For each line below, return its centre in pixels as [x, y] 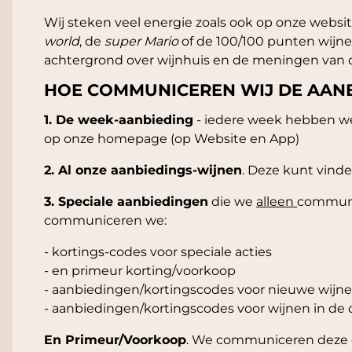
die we [232, 202]
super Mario [141, 42]
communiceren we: [107, 221]
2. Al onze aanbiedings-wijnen [143, 170]
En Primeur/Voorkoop [115, 340]
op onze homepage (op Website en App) [172, 139]
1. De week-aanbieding [119, 120]
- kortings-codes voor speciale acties [158, 252]
